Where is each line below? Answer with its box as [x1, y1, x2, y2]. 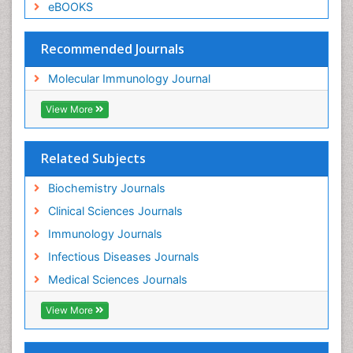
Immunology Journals [47, 226, 162, 240]
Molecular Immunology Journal [47, 71, 210, 85]
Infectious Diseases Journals [47, 249, 199, 263]
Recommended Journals [41, 39, 184, 58]
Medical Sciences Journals [47, 272, 188, 286]
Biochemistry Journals [47, 180, 165, 195]
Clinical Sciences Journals [47, 203, 183, 217]
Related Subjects [41, 149, 146, 167]
